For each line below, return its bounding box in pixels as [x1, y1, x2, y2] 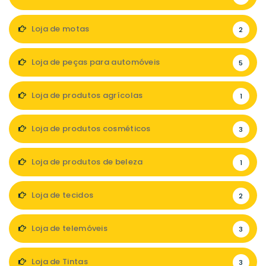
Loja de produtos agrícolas [29, 89, 143, 101]
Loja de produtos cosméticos [29, 122, 151, 134]
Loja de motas [29, 23, 90, 34]
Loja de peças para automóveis [29, 56, 160, 68]
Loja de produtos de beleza [29, 156, 143, 167]
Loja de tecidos [29, 189, 94, 201]
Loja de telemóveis [29, 222, 108, 234]
